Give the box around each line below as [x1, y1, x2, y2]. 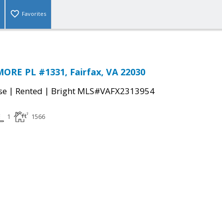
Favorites [22, 10, 46, 18]
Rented [15, 85, 43, 97]
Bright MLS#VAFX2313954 [51, 85, 155, 97]
